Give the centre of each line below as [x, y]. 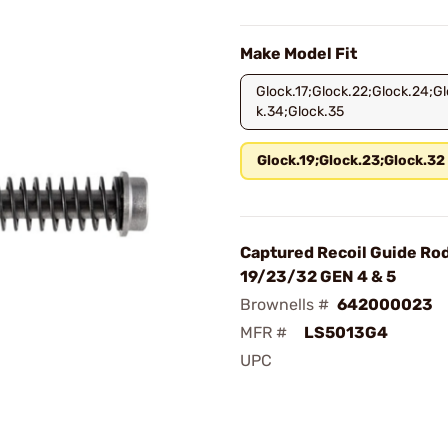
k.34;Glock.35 [300, 111]
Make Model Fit [298, 53]
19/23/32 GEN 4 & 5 [318, 276]
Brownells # [284, 304]
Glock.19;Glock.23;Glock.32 [351, 160]
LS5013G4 [346, 332]
